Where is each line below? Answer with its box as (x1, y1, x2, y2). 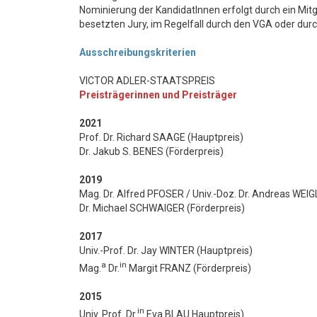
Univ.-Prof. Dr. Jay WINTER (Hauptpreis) (79, 245, 253, 256)
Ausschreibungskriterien (79, 47, 196, 58)
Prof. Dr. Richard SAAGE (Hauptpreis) (79, 132, 243, 143)
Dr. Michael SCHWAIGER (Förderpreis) (79, 202, 245, 214)
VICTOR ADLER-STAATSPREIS (79, 75, 215, 86)
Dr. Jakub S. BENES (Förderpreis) (79, 146, 224, 157)
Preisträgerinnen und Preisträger (79, 89, 237, 100)
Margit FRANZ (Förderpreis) (127, 262, 251, 274)
